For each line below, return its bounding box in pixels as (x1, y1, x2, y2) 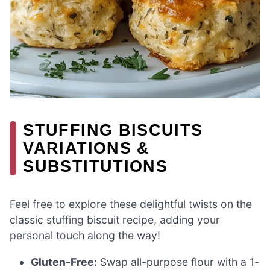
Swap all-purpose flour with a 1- (97, 255, 260, 268)
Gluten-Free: (31, 255, 98, 268)
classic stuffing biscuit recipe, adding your (10, 213, 220, 227)
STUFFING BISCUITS (23, 120, 203, 139)
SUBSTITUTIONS (23, 156, 168, 175)
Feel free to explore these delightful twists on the (10, 198, 252, 211)
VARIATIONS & (23, 138, 150, 157)
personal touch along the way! (10, 229, 160, 242)
